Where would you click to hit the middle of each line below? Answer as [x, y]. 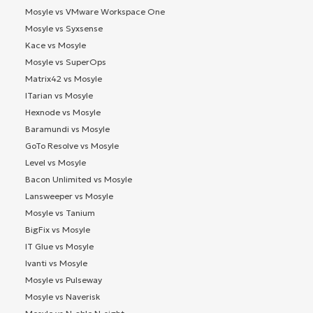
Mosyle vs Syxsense [64, 28]
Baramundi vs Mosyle [67, 129]
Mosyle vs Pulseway [64, 279]
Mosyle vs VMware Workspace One [95, 11]
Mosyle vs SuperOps [66, 61]
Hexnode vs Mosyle [63, 112]
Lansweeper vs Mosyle [69, 196]
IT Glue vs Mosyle [59, 246]
